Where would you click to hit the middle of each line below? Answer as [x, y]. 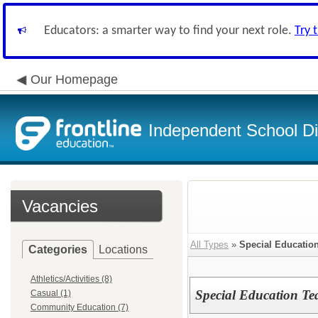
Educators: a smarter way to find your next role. [169, 31]
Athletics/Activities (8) [71, 279]
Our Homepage [74, 79]
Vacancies [60, 206]
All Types [209, 245]
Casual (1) [51, 293]
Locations [123, 250]
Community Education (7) [79, 307]
